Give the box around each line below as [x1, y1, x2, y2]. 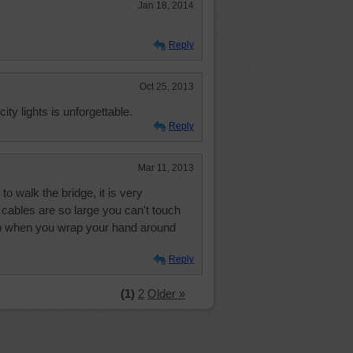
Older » [147, 287, 185, 300]
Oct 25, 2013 [139, 81, 194, 92]
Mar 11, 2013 [138, 162, 194, 173]
